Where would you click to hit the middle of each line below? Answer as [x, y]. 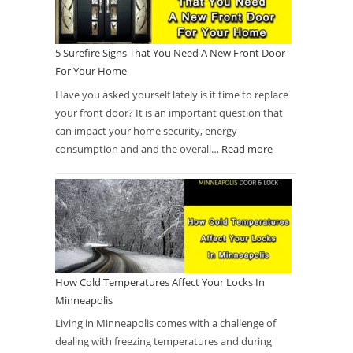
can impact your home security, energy [146, 130]
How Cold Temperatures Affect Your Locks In [160, 282]
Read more [247, 149]
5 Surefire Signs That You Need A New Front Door [170, 53]
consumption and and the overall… [138, 149]
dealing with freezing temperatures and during [163, 341]
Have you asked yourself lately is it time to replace [172, 94]
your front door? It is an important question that [169, 112]
